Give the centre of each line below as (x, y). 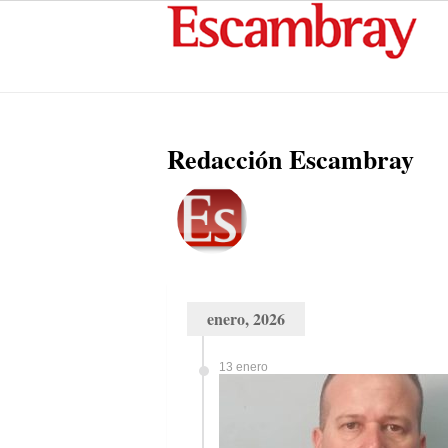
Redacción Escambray (290, 159)
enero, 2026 (246, 318)
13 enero (243, 367)
